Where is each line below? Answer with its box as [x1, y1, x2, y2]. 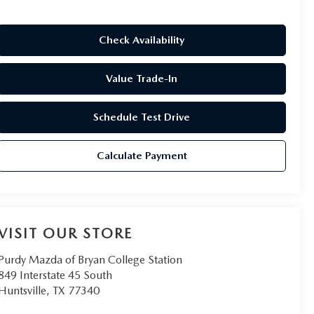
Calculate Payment [96, 149, 187, 162]
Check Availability [99, 33, 185, 46]
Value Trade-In [106, 71, 178, 85]
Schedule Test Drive [93, 110, 191, 123]
